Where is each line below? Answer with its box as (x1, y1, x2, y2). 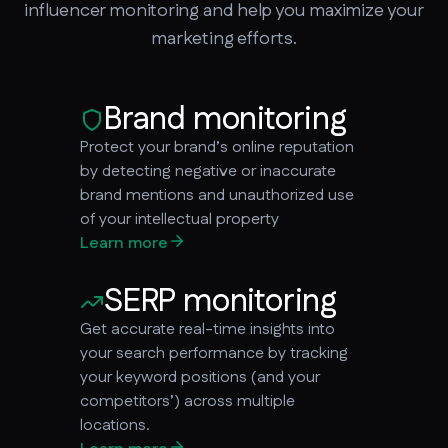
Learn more (80, 231, 168, 255)
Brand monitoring (104, 96, 347, 142)
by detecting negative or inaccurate (80, 159, 336, 183)
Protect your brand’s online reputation (80, 135, 354, 159)
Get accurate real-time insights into (80, 317, 335, 341)
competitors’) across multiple (80, 389, 295, 413)
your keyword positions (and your (80, 365, 320, 389)
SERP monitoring (104, 278, 337, 324)
